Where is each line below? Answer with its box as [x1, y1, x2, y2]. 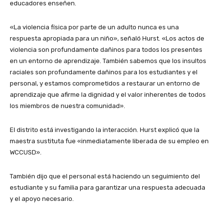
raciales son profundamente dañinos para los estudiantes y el [10, 68, 197, 76]
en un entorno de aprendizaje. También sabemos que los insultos [10, 57, 206, 65]
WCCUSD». [10, 148, 42, 156]
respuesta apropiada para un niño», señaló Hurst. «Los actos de [10, 34, 204, 42]
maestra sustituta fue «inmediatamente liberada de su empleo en [10, 137, 209, 145]
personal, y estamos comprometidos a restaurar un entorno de [10, 79, 200, 87]
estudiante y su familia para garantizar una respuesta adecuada [10, 183, 205, 191]
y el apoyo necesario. [10, 195, 74, 202]
